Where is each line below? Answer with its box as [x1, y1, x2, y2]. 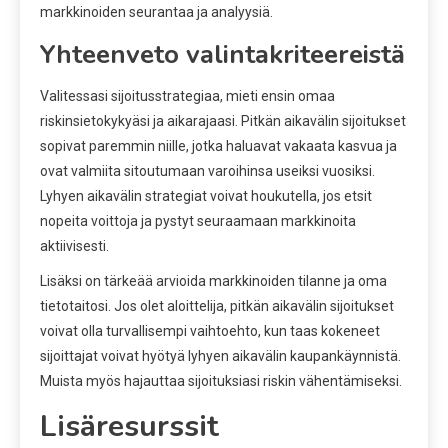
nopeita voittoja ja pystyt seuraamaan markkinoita [40, 212, 356, 229]
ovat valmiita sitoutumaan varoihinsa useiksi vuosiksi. [40, 162, 375, 179]
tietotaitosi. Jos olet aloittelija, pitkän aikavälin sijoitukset [40, 297, 394, 314]
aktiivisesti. [40, 237, 109, 254]
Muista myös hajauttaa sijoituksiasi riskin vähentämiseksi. [40, 372, 402, 389]
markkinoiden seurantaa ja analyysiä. [40, 3, 273, 20]
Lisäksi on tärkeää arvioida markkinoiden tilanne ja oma [40, 272, 387, 289]
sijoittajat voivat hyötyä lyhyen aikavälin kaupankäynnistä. [40, 347, 401, 364]
